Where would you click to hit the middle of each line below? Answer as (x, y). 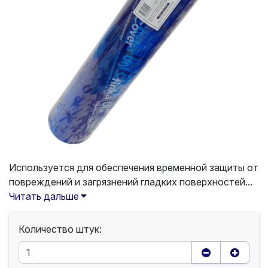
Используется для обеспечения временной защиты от (134, 167)
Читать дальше (44, 196)
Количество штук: (60, 229)
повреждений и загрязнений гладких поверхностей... (131, 182)
